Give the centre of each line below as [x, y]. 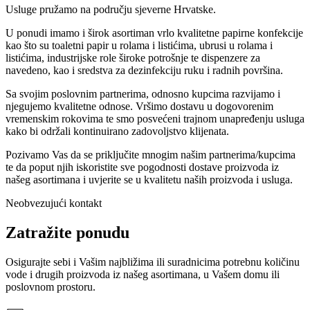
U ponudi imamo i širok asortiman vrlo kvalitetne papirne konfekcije [154, 33]
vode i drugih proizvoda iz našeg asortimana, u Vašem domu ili [143, 275]
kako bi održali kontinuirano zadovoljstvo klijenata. [117, 131]
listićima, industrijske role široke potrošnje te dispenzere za [133, 58]
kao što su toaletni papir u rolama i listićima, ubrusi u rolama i [139, 46]
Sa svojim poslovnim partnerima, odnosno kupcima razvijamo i [143, 94]
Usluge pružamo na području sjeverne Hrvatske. [111, 10]
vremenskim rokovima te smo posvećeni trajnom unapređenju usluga [155, 119]
